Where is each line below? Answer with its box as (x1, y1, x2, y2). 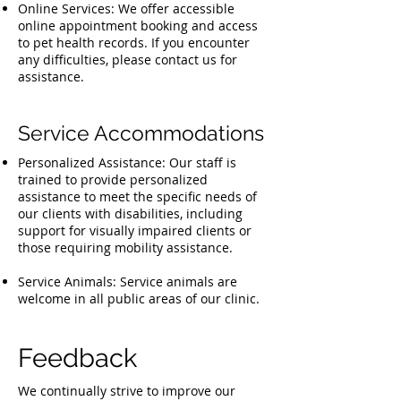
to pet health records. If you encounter (18, 34, 250, 51)
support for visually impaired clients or (18, 222, 252, 239)
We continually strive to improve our (18, 382, 235, 399)
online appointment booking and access (18, 17, 258, 34)
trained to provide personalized (18, 171, 208, 188)
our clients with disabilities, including (18, 205, 243, 222)
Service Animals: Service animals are (18, 273, 237, 290)
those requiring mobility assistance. (18, 239, 233, 256)
